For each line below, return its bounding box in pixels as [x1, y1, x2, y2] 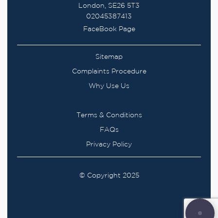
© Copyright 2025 [79, 173, 139, 179]
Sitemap [95, 54, 123, 60]
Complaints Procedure [72, 69, 146, 75]
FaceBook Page [83, 26, 135, 33]
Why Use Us [89, 83, 129, 90]
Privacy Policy [86, 142, 132, 148]
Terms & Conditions [76, 112, 142, 119]
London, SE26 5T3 [78, 3, 140, 9]
